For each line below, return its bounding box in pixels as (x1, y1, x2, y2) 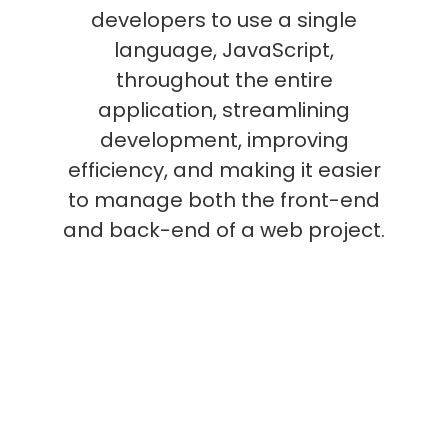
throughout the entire (115, 66, 333, 94)
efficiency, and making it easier (67, 156, 381, 184)
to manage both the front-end (68, 186, 380, 214)
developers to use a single (91, 6, 357, 34)
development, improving (99, 126, 349, 154)
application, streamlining (98, 96, 350, 124)
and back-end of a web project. (63, 216, 385, 244)
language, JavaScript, (114, 36, 334, 64)
